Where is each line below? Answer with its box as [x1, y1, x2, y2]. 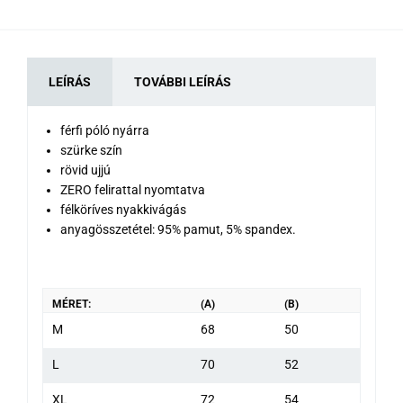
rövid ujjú [60, 162, 111, 177]
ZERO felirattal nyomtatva [60, 182, 205, 197]
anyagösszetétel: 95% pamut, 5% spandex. [60, 221, 296, 237]
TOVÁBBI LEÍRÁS [134, 74, 231, 89]
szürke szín [60, 142, 122, 157]
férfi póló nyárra [60, 122, 149, 138]
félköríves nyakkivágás [60, 201, 186, 217]
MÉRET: [52, 297, 91, 310]
